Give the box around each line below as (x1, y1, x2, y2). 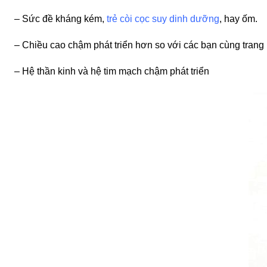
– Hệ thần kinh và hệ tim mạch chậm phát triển (14, 66, 209, 76)
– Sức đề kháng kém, (14, 14, 107, 24)
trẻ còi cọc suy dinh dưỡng (107, 14, 219, 24)
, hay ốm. (219, 14, 257, 24)
